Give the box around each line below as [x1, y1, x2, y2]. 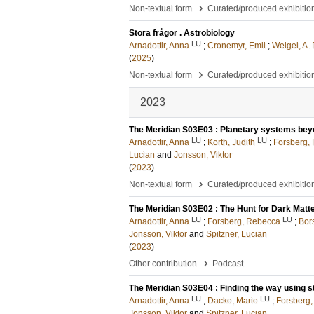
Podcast [212, 259, 243, 268]
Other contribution [129, 259, 197, 268]
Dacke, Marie [207, 296, 258, 306]
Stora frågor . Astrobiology [129, 28, 235, 38]
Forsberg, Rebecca [207, 217, 280, 226]
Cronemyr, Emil [207, 41, 266, 50]
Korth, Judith [207, 137, 255, 147]
